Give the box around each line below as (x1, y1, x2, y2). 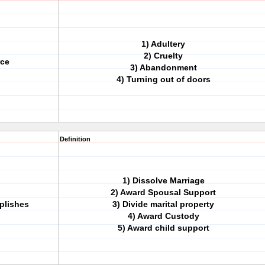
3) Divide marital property (112, 199, 214, 209)
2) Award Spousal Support (111, 188, 216, 197)
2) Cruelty (144, 51, 183, 60)
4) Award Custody (127, 211, 199, 221)
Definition (60, 135, 91, 143)
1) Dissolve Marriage (122, 176, 205, 185)
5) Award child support (117, 223, 209, 232)
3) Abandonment (130, 63, 197, 72)
